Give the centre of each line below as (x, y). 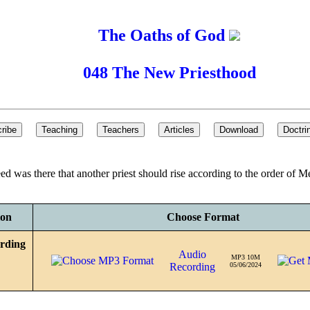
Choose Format (203, 217)
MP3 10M (246, 257)
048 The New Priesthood (169, 72)
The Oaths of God (164, 35)
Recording (192, 267)
